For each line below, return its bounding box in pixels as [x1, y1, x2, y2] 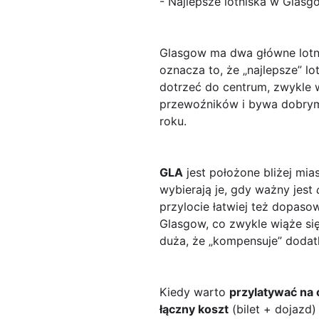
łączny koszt [159, 302, 229, 317]
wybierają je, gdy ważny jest [159, 182, 316, 197]
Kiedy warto [159, 285, 229, 300]
